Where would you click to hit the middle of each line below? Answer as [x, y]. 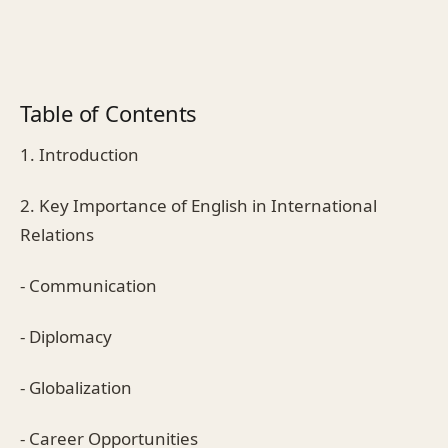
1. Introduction [79, 154]
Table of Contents [109, 112]
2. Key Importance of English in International [198, 205]
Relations [57, 234]
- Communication [88, 285]
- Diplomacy [66, 336]
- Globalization [76, 387]
